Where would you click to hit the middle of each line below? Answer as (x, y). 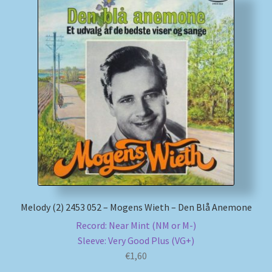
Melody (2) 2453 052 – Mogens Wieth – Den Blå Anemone (136, 207)
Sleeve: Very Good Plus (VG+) (136, 241)
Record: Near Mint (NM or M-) (136, 226)
